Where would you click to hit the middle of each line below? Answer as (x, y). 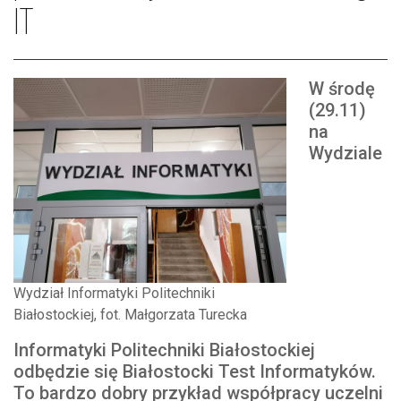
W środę (342, 89)
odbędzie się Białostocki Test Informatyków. (195, 371)
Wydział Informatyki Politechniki (114, 293)
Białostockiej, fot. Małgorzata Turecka (130, 314)
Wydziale (346, 153)
